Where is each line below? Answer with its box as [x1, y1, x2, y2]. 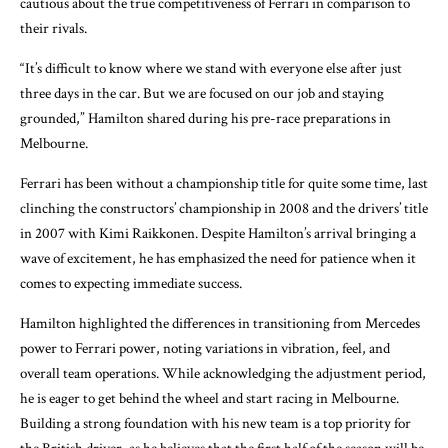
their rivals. [20, 18, 87, 38]
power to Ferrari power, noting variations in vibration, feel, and [20, 338, 390, 358]
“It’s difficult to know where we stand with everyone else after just [20, 58, 402, 78]
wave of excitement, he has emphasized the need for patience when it [20, 248, 416, 268]
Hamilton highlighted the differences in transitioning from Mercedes [20, 313, 420, 333]
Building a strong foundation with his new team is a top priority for [20, 413, 411, 433]
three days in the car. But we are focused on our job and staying [20, 83, 384, 103]
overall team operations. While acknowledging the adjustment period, [20, 363, 426, 383]
